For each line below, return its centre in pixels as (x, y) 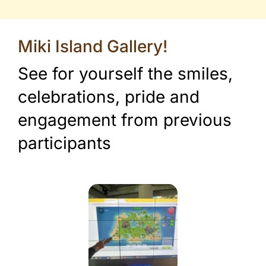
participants (64, 143)
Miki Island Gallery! (93, 46)
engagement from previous (125, 120)
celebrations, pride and (109, 96)
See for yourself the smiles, (125, 73)
